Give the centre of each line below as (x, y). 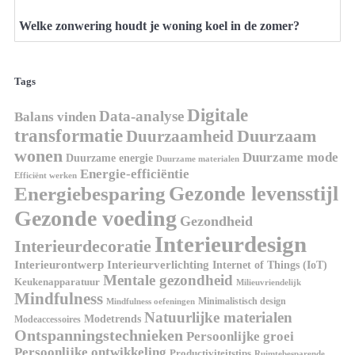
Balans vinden (55, 117)
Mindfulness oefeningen (151, 302)
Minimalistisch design (242, 302)
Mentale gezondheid (168, 281)
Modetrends (113, 319)
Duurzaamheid (180, 137)
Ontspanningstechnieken (99, 336)
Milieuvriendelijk (269, 283)
